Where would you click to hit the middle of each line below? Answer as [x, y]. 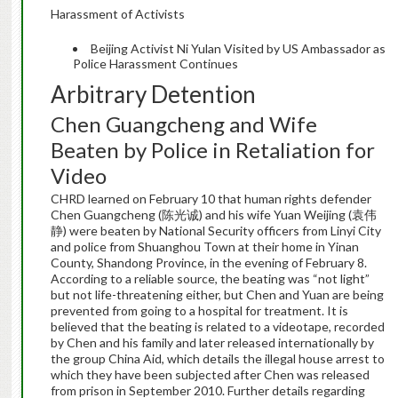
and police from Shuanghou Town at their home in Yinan [204, 247]
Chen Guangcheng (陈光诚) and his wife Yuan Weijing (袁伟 [213, 215]
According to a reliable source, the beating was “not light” [210, 279]
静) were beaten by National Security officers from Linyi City [215, 231]
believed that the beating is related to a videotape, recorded [217, 327]
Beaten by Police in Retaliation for [212, 150]
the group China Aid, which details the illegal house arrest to [217, 359]
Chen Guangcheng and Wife [183, 124]
